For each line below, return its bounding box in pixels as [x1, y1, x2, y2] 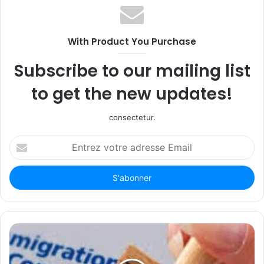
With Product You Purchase [68, 35, 196, 48]
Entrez [9, 136, 33, 146]
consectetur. [108, 112, 156, 122]
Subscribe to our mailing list [14, 59, 250, 82]
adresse [9, 160, 38, 170]
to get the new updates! [31, 82, 233, 105]
